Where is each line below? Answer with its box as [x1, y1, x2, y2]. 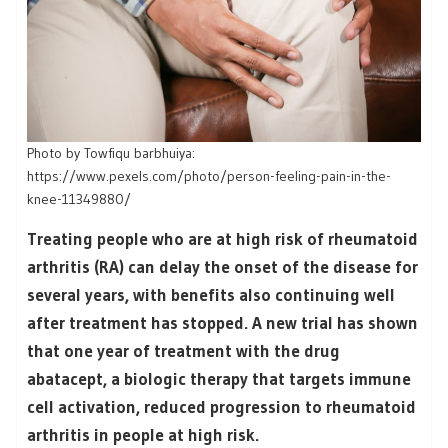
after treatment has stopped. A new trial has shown [27, 311, 418, 333]
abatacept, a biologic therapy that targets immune [27, 367, 411, 389]
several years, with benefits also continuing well [27, 283, 395, 305]
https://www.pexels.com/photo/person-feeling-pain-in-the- [27, 166, 391, 185]
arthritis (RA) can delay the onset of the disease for [27, 255, 418, 277]
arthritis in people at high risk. [27, 423, 259, 445]
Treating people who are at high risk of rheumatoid [27, 227, 418, 249]
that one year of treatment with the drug [27, 339, 340, 361]
